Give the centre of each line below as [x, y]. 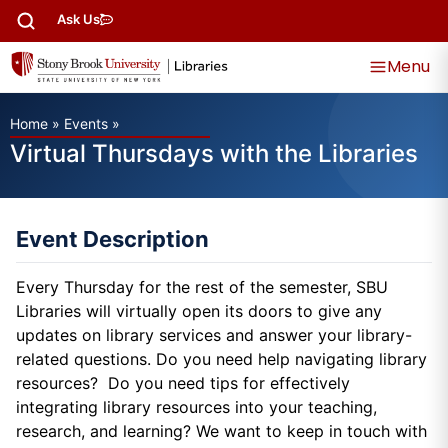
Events [86, 123]
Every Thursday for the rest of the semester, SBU [202, 287]
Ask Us [78, 19]
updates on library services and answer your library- [214, 335]
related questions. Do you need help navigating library [221, 359]
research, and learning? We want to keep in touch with [221, 431]
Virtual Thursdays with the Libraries [214, 154]
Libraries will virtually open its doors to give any [199, 311]
